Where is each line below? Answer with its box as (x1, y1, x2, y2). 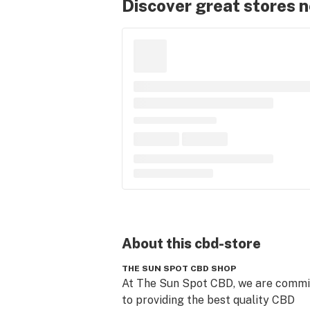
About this (122, 235, 192, 252)
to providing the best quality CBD (122, 293, 295, 307)
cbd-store (194, 235, 261, 252)
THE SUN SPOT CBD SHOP (122, 264, 236, 273)
